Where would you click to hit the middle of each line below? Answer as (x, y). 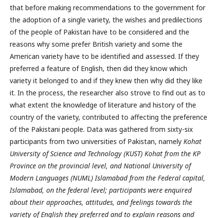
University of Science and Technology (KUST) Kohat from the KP (105, 153)
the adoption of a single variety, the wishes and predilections (106, 19)
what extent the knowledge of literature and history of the (103, 105)
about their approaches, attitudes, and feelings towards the (101, 202)
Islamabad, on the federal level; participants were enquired (101, 190)
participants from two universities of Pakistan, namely (97, 141)
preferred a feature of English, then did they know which (99, 68)
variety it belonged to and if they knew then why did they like (106, 80)
